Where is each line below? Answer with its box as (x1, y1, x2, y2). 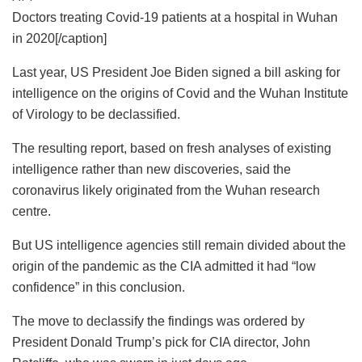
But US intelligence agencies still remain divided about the (12, 238, 346, 252)
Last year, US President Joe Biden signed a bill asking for (12, 65, 340, 79)
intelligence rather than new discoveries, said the (12, 162, 291, 176)
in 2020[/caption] (12, 31, 107, 45)
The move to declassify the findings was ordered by (12, 314, 305, 328)
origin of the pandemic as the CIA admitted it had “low (12, 259, 316, 273)
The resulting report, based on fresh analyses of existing (12, 141, 331, 155)
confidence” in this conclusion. (12, 280, 185, 294)
